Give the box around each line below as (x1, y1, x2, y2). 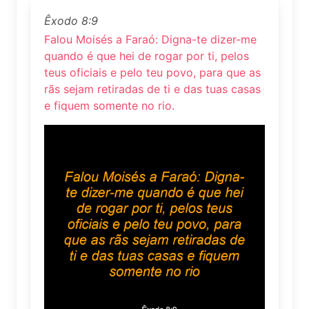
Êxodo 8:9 (44, 13, 98, 28)
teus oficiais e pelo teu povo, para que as (44, 65, 261, 79)
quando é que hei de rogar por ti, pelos (44, 48, 249, 63)
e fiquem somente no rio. (44, 98, 175, 112)
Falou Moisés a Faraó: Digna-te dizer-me (44, 32, 257, 46)
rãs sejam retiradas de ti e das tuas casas (44, 81, 261, 96)
